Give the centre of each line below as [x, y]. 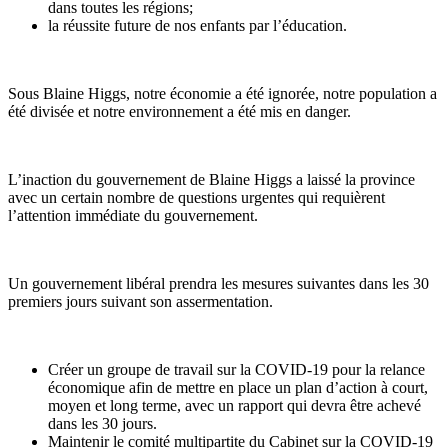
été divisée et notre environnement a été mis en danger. [179, 111]
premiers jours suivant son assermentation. [140, 301]
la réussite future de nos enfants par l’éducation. [197, 25]
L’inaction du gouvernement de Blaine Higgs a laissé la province [211, 179]
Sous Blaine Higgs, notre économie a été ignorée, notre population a [222, 93]
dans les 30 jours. [102, 423]
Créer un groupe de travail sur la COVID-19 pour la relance [236, 369]
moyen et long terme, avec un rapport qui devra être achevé [234, 405]
